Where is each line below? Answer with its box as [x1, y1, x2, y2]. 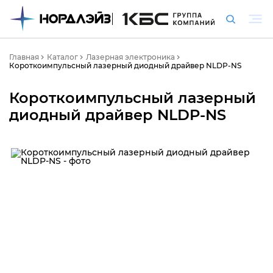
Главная [9, 52, 39, 62]
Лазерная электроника [86, 52, 175, 62]
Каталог [47, 52, 78, 62]
